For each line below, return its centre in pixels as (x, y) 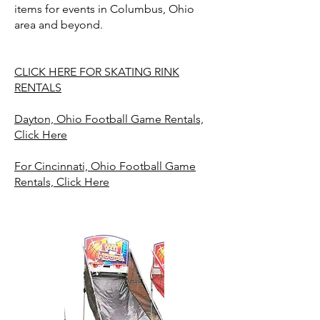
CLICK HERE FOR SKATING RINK (97, 72)
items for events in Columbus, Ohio (104, 9)
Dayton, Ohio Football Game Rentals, (109, 119)
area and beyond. (59, 25)
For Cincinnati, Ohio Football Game (105, 166)
